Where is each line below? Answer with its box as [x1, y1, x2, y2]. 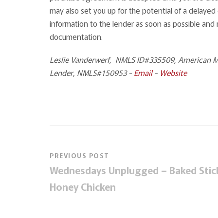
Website [160, 66, 187, 78]
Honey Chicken [50, 179, 116, 194]
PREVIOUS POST [50, 150, 109, 160]
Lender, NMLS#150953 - [50, 66, 134, 78]
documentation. [50, 30, 107, 42]
